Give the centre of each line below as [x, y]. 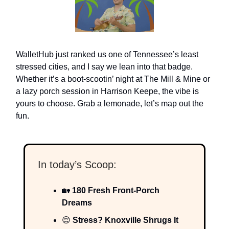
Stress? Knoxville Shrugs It [124, 220]
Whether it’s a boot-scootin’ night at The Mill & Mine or [113, 79]
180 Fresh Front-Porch [115, 190]
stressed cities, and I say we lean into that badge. [104, 66]
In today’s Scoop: [77, 164]
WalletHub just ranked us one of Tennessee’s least [107, 54]
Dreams [77, 202]
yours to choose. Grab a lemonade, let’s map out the [110, 103]
